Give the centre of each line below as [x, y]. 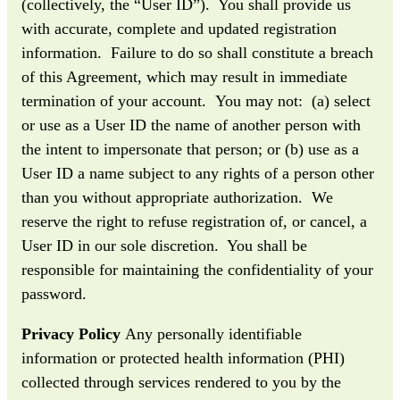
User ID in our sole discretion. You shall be [164, 245]
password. [54, 293]
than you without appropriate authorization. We [177, 197]
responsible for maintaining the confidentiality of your [197, 269]
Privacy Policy [71, 333]
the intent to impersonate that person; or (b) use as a [190, 149]
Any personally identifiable [211, 333]
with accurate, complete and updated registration [179, 28]
